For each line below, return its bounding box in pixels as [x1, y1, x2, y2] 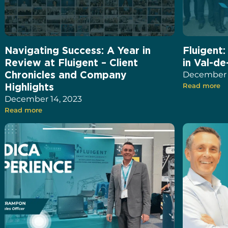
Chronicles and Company [5, 69, 127, 80]
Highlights [5, 81, 54, 93]
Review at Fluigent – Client [5, 57, 138, 68]
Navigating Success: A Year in [5, 45, 151, 56]
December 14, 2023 [5, 94, 82, 104]
